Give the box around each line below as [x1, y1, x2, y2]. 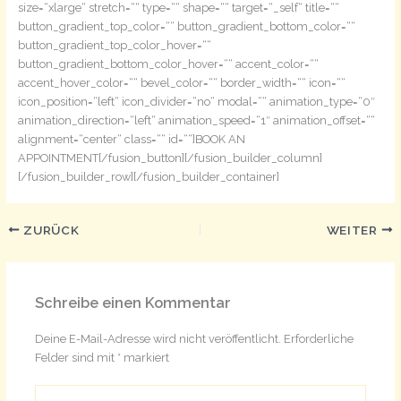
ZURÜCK [20, 222, 80, 237]
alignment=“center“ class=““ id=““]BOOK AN [17, 132, 245, 146]
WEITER [326, 222, 381, 237]
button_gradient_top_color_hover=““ [17, 38, 211, 52]
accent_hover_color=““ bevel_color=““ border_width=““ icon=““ [17, 75, 346, 90]
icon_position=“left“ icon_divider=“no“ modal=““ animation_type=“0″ [17, 94, 375, 108]
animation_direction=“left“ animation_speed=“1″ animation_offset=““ [17, 113, 375, 127]
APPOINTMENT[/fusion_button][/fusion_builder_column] [17, 150, 322, 165]
